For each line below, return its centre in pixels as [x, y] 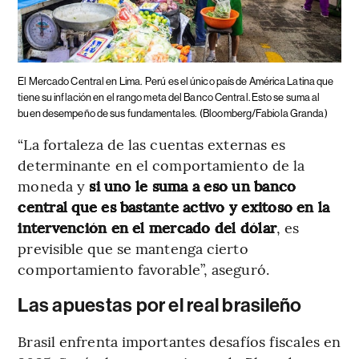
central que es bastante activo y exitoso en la [174, 207]
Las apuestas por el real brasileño [160, 306]
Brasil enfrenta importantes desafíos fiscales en [179, 341]
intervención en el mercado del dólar [147, 228]
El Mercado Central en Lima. [80, 82]
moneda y [54, 186]
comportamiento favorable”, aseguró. [143, 269]
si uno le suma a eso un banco [193, 186]
